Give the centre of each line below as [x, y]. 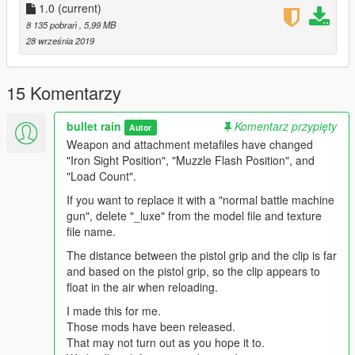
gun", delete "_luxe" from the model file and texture [194, 216]
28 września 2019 [60, 41]
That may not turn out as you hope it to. [166, 343]
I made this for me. [114, 311]
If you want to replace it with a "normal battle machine [200, 200]
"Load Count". [101, 176]
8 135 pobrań [53, 25]
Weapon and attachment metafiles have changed [190, 145]
